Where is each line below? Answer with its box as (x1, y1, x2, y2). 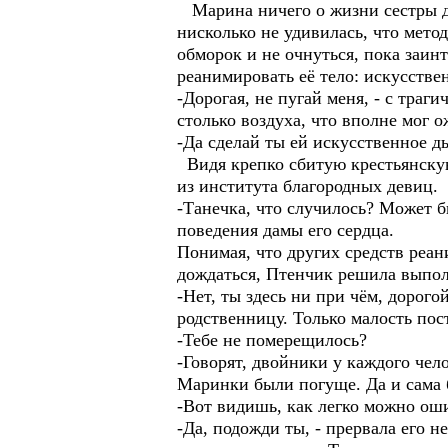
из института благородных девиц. (177, 176, 438, 196)
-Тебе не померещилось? (177, 330, 367, 350)
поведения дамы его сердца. (177, 220, 394, 240)
